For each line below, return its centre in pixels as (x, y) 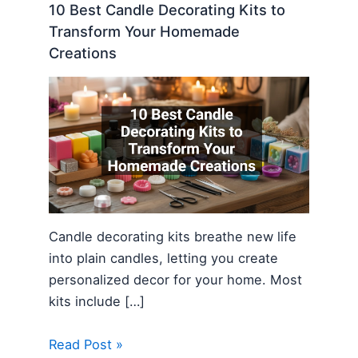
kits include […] (97, 302)
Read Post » (86, 344)
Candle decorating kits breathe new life (173, 237)
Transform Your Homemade (145, 32)
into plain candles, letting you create (164, 259)
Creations (83, 53)
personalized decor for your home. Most (176, 280)
